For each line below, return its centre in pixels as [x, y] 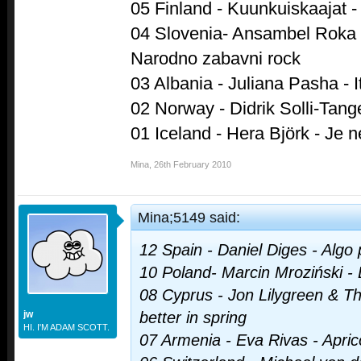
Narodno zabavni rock [216, 59]
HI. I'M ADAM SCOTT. [66, 328]
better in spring [193, 318]
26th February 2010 [193, 165]
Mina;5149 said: [189, 218]
